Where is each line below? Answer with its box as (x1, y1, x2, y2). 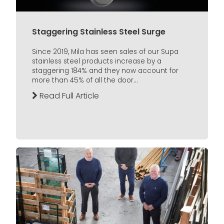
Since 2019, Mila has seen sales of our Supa (32, 47, 178, 57)
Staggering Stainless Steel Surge (32, 26, 165, 37)
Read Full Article (37, 90, 99, 102)
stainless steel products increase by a (32, 56, 161, 66)
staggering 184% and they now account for (32, 66, 178, 76)
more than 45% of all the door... (32, 75, 138, 85)
